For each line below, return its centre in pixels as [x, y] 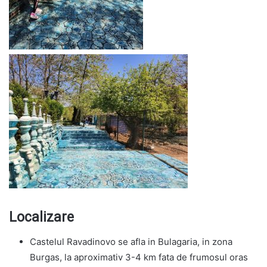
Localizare [41, 218]
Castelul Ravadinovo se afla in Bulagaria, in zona [131, 241]
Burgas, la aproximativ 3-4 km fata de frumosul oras [139, 257]
